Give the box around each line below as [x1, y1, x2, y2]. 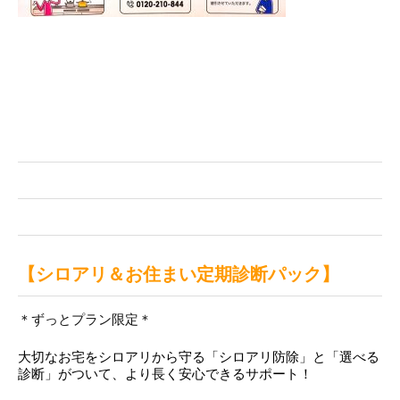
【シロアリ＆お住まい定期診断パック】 [18, 263, 339, 284]
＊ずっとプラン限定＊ [18, 312, 152, 327]
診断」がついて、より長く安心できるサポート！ [18, 365, 312, 381]
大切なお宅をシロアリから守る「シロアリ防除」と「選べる [18, 348, 379, 364]
